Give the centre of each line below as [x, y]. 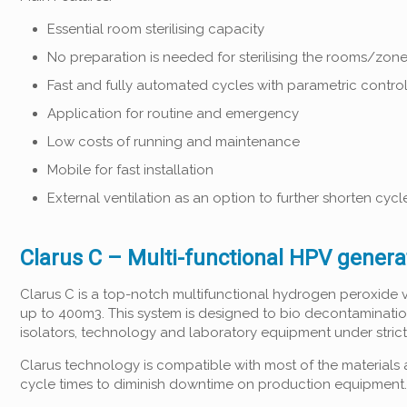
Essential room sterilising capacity [156, 29]
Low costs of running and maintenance [174, 142]
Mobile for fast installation [130, 170]
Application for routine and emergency [173, 114]
